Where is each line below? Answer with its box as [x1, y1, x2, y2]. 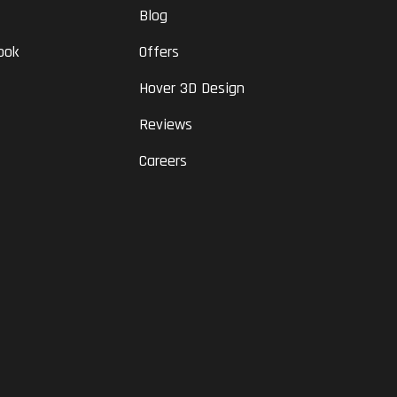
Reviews [138, 114, 192, 136]
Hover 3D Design [138, 78, 245, 99]
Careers [138, 151, 187, 172]
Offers [138, 42, 179, 63]
